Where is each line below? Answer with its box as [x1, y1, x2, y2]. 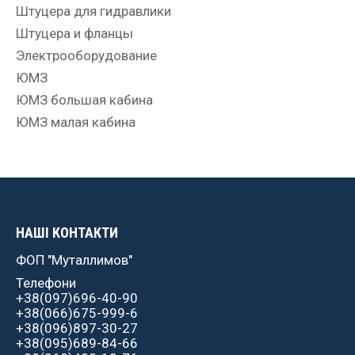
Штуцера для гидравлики [16, 3, 171, 20]
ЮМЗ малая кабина [16, 114, 136, 131]
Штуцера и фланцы [16, 25, 133, 42]
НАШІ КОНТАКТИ [16, 224, 118, 242]
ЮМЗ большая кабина [16, 92, 153, 109]
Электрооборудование [16, 48, 157, 64]
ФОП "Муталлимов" [16, 252, 132, 269]
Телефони [16, 275, 76, 292]
